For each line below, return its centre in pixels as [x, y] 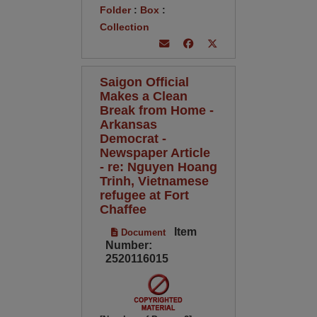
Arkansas [128, 124]
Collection [124, 27]
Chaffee [123, 209]
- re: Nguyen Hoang [158, 167]
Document [142, 232]
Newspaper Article [155, 152]
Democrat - [133, 138]
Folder [115, 10]
